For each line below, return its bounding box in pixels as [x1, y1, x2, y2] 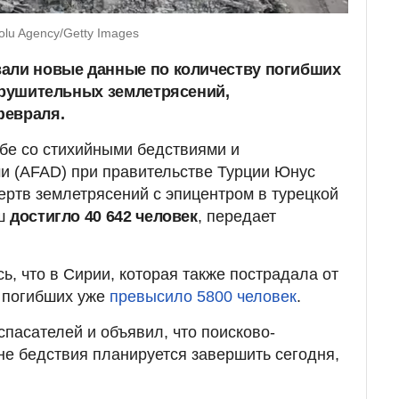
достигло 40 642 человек [10, 207, 198, 225]
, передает [197, 207, 276, 225]
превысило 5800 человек [110, 287, 297, 305]
